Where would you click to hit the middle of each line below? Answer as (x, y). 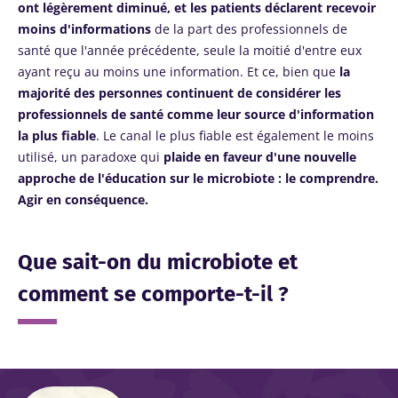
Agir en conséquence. (83, 199)
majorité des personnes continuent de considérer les (179, 93)
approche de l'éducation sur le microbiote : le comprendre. (198, 178)
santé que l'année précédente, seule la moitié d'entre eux (190, 50)
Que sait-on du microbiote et (158, 262)
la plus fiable (57, 135)
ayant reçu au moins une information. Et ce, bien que (179, 72)
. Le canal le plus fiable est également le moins (235, 135)
